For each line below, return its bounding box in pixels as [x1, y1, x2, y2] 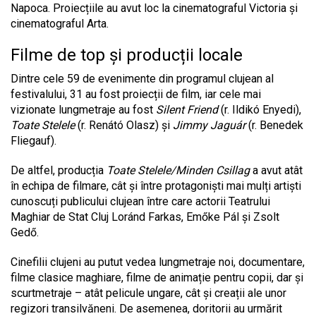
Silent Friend [156, 103, 218, 117]
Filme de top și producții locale [11, 45, 243, 66]
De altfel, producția [11, 164, 107, 178]
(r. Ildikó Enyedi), [218, 103, 301, 117]
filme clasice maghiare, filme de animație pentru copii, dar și [11, 271, 303, 285]
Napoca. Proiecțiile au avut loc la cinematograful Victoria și [11, 1, 298, 16]
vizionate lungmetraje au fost [11, 103, 156, 117]
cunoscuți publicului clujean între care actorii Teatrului [11, 195, 270, 209]
